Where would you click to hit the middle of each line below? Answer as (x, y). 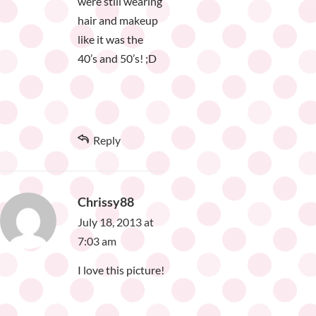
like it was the (110, 39)
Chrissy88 (106, 202)
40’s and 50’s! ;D (117, 59)
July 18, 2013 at (116, 222)
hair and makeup (118, 20)
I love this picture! (121, 270)
